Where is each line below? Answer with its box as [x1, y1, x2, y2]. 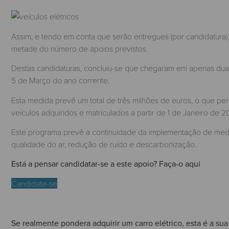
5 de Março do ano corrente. [11, 75, 111, 86]
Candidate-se [11, 177, 57, 189]
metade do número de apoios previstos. [11, 42, 150, 54]
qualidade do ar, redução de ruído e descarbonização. [11, 138, 198, 149]
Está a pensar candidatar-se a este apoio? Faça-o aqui [11, 158, 200, 170]
